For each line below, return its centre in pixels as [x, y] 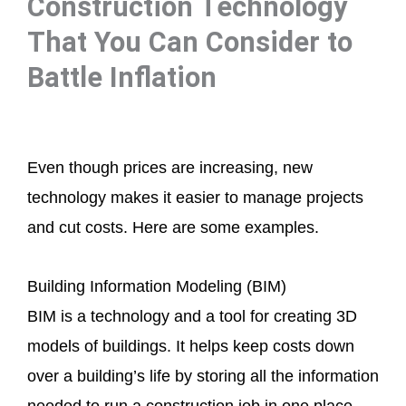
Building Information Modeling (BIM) [157, 286]
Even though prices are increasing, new [170, 168]
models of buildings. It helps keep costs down [191, 346]
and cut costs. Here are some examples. [173, 228]
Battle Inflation [122, 77]
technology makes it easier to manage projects [195, 198]
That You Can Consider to [190, 42]
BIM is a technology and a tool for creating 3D [192, 316]
